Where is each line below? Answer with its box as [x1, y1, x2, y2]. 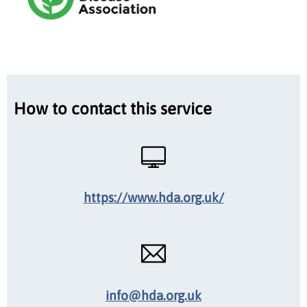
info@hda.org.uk [106, 287, 201, 303]
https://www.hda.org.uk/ [83, 189, 224, 205]
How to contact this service [14, 99, 212, 118]
